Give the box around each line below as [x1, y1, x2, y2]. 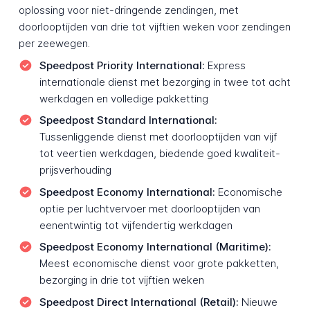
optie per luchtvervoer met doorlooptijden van [39, 201, 260, 215]
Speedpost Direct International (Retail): [39, 295, 239, 309]
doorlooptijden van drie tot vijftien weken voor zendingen [18, 20, 291, 34]
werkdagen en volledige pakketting [39, 91, 208, 105]
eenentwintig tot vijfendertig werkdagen [39, 218, 232, 232]
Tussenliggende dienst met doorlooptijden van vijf [39, 130, 277, 144]
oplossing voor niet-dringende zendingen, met [18, 3, 239, 17]
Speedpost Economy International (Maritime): [39, 240, 271, 254]
